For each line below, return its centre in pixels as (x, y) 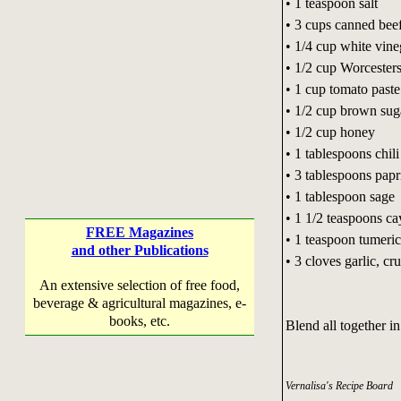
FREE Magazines (140, 232)
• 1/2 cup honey (330, 132)
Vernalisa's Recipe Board (339, 385)
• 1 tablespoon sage (340, 196)
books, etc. (140, 321)
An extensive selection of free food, (140, 285)
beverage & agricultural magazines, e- (140, 303)
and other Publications (140, 250)
